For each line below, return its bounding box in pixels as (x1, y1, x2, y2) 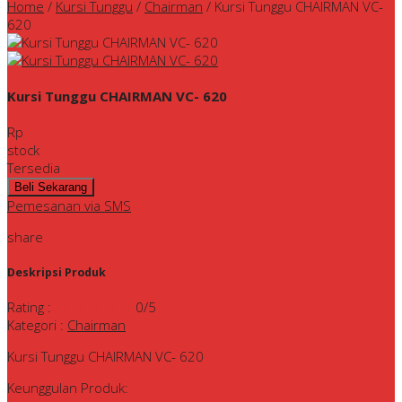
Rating (7, 298, 44, 317)
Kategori (7, 316, 57, 335)
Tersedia (7, 158, 60, 177)
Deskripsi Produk (7, 264, 106, 280)
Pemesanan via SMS (7, 196, 131, 214)
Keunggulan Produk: (7, 379, 128, 398)
